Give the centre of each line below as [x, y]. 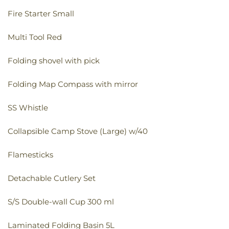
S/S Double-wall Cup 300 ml [61, 202]
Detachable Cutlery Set [52, 178]
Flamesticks [30, 155]
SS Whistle [28, 108]
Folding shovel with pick [54, 61]
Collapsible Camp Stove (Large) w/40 [78, 131]
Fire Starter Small [41, 14]
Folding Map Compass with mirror [73, 84]
